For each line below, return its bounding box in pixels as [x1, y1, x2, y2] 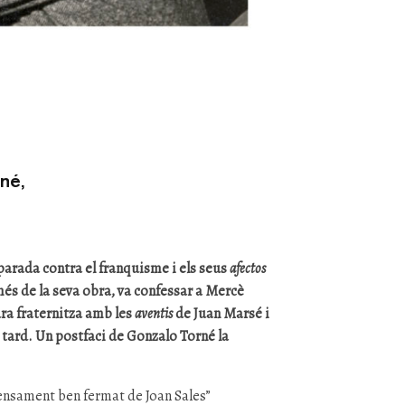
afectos [230, 259, 267, 278]
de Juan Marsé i [173, 304, 270, 324]
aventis [135, 304, 174, 324]
